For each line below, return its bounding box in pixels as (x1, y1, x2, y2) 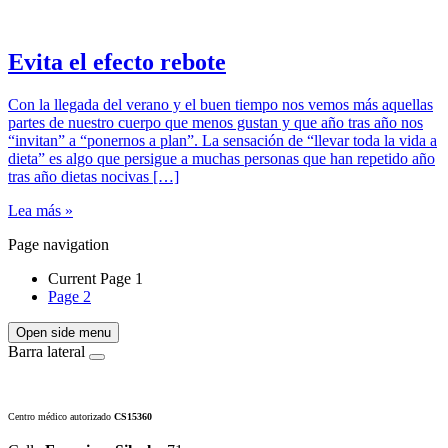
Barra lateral (8, 343, 85, 361)
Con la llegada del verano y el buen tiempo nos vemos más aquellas (8, 96, 433, 114)
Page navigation (8, 236, 109, 254)
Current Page (48, 270, 135, 288)
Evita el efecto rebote (8, 49, 226, 76)
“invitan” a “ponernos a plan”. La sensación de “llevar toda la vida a (8, 132, 437, 150)
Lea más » (8, 202, 73, 220)
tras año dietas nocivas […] (8, 168, 179, 186)
